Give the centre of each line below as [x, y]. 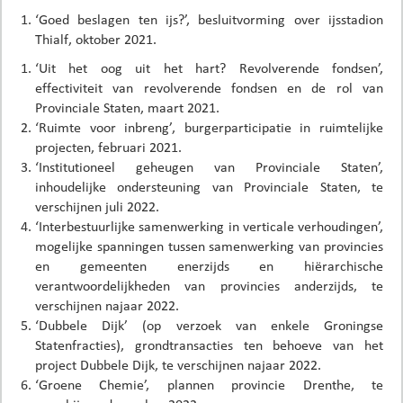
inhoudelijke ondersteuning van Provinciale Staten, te [209, 186]
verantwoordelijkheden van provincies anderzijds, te [209, 285]
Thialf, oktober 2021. [96, 39]
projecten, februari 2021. [108, 147]
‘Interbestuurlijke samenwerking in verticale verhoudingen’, [209, 226]
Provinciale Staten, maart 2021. [127, 107]
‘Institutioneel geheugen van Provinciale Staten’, [209, 166]
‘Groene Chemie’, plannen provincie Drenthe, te [209, 384]
